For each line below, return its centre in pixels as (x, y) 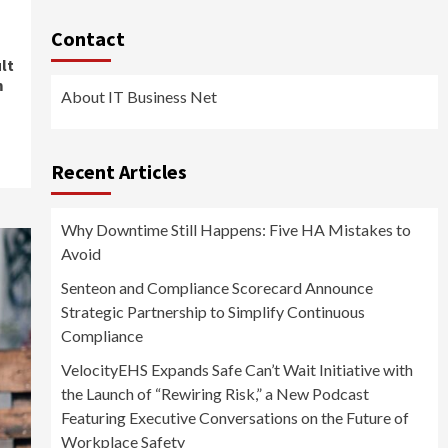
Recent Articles (118, 172)
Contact (87, 39)
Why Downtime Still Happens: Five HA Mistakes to (235, 230)
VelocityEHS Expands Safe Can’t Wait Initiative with (236, 370)
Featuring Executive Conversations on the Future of (234, 418)
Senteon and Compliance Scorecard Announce (216, 288)
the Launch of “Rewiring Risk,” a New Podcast (214, 394)
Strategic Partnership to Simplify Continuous (212, 312)
